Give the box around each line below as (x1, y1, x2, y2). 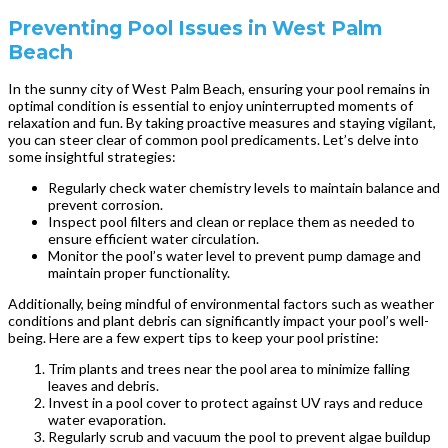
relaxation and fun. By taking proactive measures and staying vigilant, (8, 113, 436, 131)
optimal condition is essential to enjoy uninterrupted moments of (8, 96, 413, 114)
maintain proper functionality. (48, 263, 230, 281)
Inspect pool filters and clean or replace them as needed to (48, 212, 415, 230)
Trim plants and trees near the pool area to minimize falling (48, 359, 410, 377)
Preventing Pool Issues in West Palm (8, 15, 382, 40)
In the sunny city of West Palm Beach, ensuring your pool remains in (8, 79, 430, 97)
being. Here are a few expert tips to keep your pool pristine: (8, 328, 379, 346)
